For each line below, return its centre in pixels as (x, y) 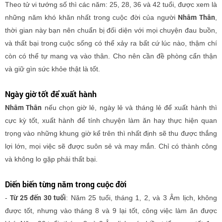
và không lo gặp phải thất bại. (51, 159)
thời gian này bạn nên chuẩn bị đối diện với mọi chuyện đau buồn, (111, 30)
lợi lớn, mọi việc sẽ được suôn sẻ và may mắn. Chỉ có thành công (111, 146)
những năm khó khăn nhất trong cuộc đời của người (92, 17)
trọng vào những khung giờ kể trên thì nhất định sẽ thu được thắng (111, 133)
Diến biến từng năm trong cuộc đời (66, 184)
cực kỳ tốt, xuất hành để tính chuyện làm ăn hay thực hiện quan (111, 120)
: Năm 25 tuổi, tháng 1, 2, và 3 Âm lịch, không (141, 198)
